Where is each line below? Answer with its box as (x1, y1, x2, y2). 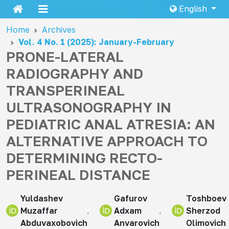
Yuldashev (20, 193, 63, 203)
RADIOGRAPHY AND (6, 65, 143, 82)
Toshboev (186, 193, 226, 203)
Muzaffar (20, 205, 58, 216)
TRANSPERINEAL (6, 82, 125, 99)
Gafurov (114, 193, 147, 203)
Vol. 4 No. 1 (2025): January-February (18, 37, 174, 47)
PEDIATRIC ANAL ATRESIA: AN (6, 116, 215, 132)
